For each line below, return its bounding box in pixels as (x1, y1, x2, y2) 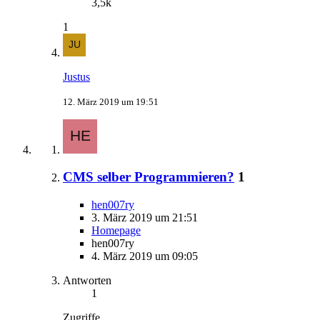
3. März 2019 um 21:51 (91, 211, 198, 224)
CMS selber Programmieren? (63, 169, 234, 185)
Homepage (91, 224, 141, 237)
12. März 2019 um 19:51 (63, 96, 159, 107)
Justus (63, 70, 90, 83)
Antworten (63, 274, 111, 287)
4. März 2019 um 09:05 (91, 250, 198, 263)
